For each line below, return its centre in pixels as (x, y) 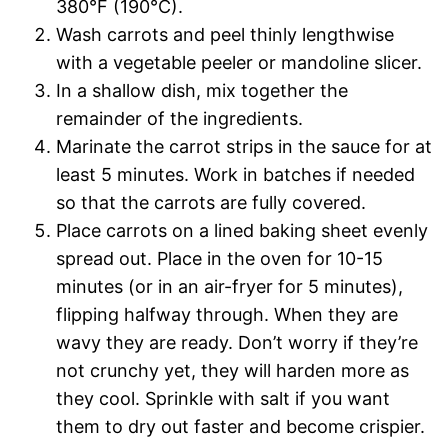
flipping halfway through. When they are (227, 314)
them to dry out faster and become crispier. (240, 426)
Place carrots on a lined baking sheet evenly (242, 230)
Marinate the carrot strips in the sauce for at (244, 146)
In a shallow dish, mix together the (202, 90)
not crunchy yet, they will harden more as (232, 370)
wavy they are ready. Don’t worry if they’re (237, 342)
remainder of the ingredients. (179, 118)
